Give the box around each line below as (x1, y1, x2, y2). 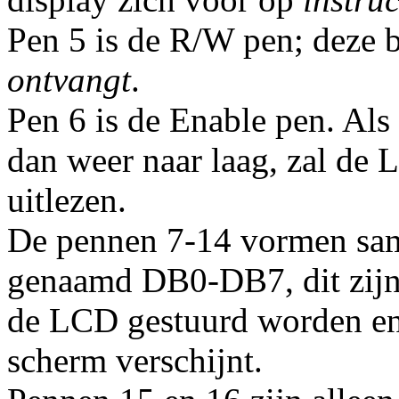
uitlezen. (7, 180, 126, 219)
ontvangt (7, 60, 131, 99)
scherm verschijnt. (7, 340, 263, 379)
